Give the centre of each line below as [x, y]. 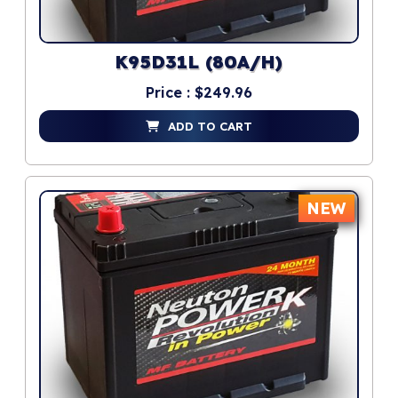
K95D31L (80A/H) [199, 64]
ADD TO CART [210, 127]
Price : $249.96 [199, 93]
